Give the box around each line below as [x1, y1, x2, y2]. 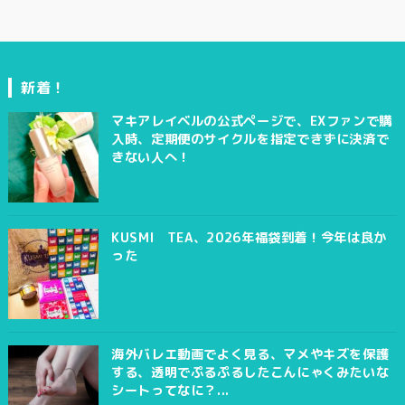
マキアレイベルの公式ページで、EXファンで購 [110, 111, 393, 130]
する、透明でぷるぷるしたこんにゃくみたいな [110, 363, 390, 381]
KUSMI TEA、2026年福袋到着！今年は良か [110, 228, 387, 247]
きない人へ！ [110, 147, 191, 166]
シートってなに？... [110, 381, 230, 400]
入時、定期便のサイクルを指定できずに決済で [110, 129, 390, 148]
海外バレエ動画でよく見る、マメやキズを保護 [110, 344, 390, 363]
